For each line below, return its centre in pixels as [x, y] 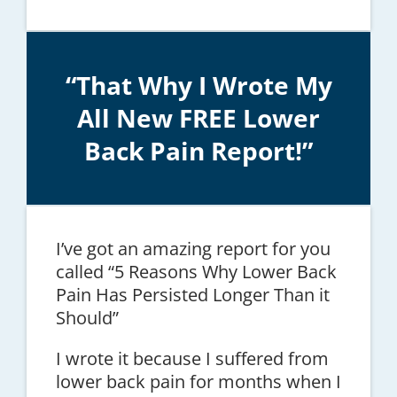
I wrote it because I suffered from [192, 358]
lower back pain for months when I [198, 381]
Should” [87, 317]
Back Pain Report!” [198, 150]
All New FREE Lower [198, 117]
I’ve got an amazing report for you [193, 248]
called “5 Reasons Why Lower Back [196, 271]
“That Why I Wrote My [198, 85]
